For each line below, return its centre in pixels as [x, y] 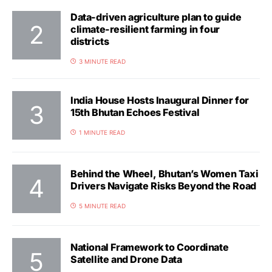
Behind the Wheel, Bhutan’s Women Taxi [165, 173]
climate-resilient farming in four [145, 29]
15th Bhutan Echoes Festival [135, 112]
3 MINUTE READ [102, 61]
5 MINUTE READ [102, 206]
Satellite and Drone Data [126, 259]
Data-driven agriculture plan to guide [156, 17]
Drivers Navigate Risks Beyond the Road [163, 185]
